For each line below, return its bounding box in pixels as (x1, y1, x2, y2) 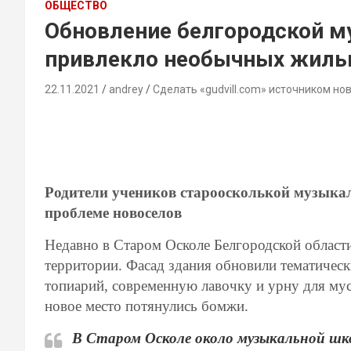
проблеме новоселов (45, 204, 182, 221)
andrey (109, 82, 143, 96)
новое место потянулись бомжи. (45, 297, 252, 314)
